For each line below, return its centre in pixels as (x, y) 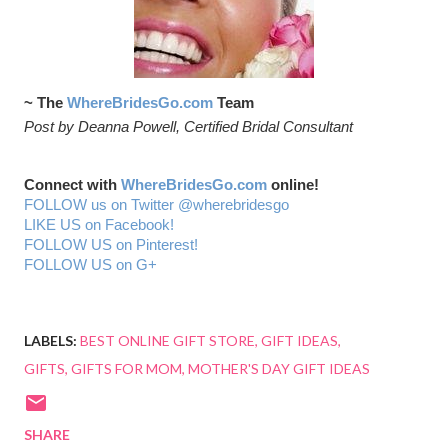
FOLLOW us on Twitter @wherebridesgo (156, 205)
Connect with (72, 185)
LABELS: (50, 341)
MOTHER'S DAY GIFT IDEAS (279, 369)
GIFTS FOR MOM (126, 369)
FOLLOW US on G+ (90, 265)
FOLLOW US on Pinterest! (111, 245)
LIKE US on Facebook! (99, 225)
